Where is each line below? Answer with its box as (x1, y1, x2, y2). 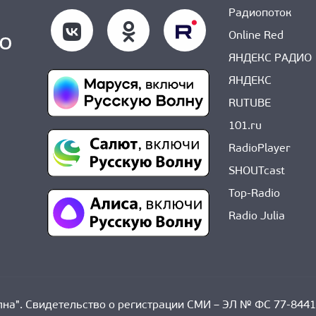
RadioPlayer (229, 142, 291, 154)
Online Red (229, 30, 284, 42)
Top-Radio (229, 188, 280, 200)
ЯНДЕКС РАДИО (229, 52, 312, 64)
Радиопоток (229, 7, 291, 19)
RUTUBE (229, 97, 271, 109)
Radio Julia (229, 210, 285, 222)
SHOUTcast (229, 165, 285, 177)
